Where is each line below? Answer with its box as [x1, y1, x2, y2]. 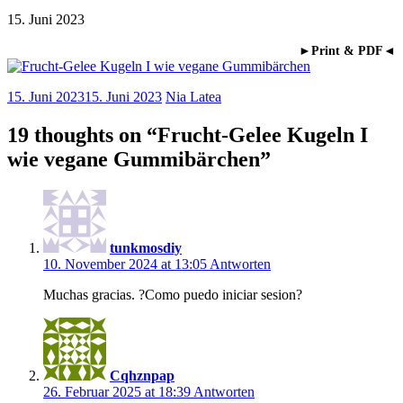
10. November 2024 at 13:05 [43, 255, 210, 272]
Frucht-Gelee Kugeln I [157, 122, 368, 147]
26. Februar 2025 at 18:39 [43, 383, 193, 399]
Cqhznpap [110, 367, 175, 383]
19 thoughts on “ [7, 122, 157, 147]
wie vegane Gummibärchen [7, 147, 260, 171]
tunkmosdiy [110, 239, 182, 255]
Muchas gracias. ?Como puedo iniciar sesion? [43, 286, 302, 302]
